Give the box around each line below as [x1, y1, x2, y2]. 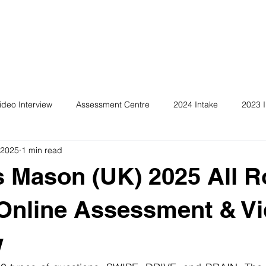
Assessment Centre [76, 99, 150, 110]
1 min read [21, 144, 62, 156]
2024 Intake [173, 99, 218, 110]
